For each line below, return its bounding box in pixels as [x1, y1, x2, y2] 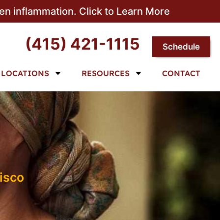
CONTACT [162, 68, 200, 78]
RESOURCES [81, 68, 130, 78]
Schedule [162, 42, 200, 52]
